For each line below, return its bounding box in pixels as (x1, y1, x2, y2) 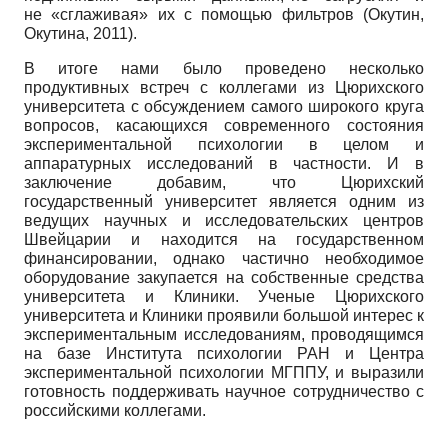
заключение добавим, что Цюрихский (24, 173, 424, 191)
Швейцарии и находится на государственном (24, 230, 424, 248)
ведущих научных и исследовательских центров (24, 211, 424, 229)
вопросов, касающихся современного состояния (24, 116, 424, 134)
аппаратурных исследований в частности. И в (24, 154, 424, 172)
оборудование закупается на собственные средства (24, 268, 424, 286)
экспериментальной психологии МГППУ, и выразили (24, 363, 424, 381)
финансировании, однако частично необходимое (24, 249, 424, 267)
